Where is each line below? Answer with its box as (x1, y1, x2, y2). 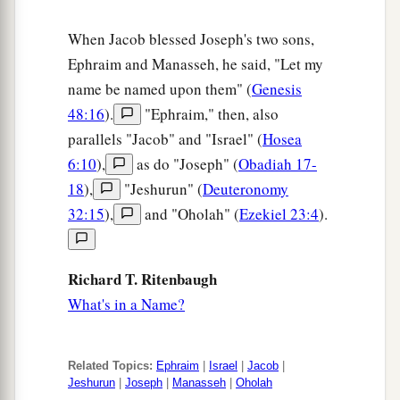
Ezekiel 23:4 (239, 204, 319, 225)
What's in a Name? (68, 294, 185, 315)
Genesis (252, 79, 302, 100)
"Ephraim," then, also (141, 104, 279, 125)
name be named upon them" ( (68, 79, 252, 100)
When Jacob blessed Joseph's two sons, (68, 29, 314, 50)
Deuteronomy (203, 179, 288, 200)
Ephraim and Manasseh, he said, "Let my (68, 54, 323, 75)
